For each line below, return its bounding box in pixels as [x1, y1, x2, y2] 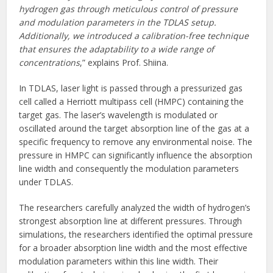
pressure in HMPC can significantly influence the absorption [19, 149, 253, 161]
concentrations [19, 57, 80, 69]
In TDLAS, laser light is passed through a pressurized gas [19, 82, 243, 94]
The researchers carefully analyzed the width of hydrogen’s [19, 202, 251, 214]
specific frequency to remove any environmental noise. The [19, 136, 253, 148]
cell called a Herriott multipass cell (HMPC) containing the [19, 96, 244, 108]
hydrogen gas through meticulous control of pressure [19, 3, 238, 15]
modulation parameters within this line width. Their [19, 255, 219, 268]
